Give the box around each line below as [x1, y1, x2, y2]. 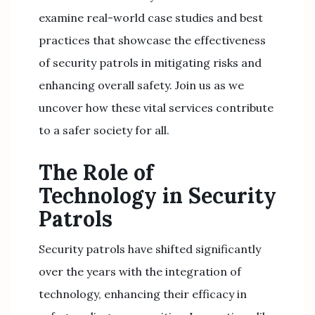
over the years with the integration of [39, 264, 241, 278]
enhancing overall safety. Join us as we [39, 78, 244, 92]
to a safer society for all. [39, 123, 169, 137]
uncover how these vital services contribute [39, 101, 274, 115]
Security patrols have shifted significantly [39, 242, 261, 256]
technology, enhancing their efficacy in [39, 287, 247, 301]
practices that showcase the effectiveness [39, 33, 266, 47]
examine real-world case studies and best [39, 11, 263, 25]
